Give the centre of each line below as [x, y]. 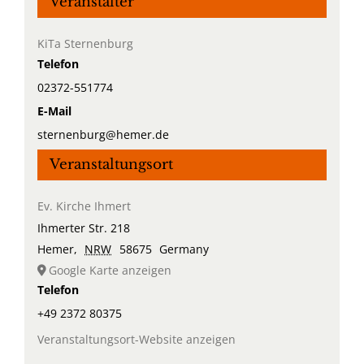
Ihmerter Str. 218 [83, 228]
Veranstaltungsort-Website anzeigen [136, 340]
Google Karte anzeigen [110, 271]
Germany [184, 249]
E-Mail [54, 111]
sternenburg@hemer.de [103, 135]
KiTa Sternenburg [85, 44]
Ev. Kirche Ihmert [84, 206]
